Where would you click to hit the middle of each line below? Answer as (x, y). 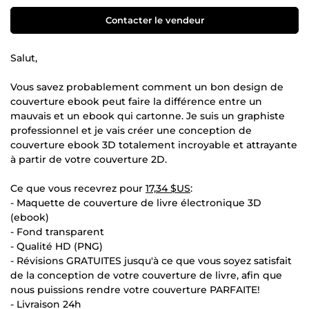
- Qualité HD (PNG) (57, 246)
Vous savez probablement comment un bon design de (147, 87)
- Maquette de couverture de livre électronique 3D (136, 202)
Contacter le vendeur (154, 20)
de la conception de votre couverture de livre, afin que (146, 275)
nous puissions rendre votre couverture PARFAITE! (135, 289)
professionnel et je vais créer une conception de (131, 130)
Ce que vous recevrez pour (78, 188)
